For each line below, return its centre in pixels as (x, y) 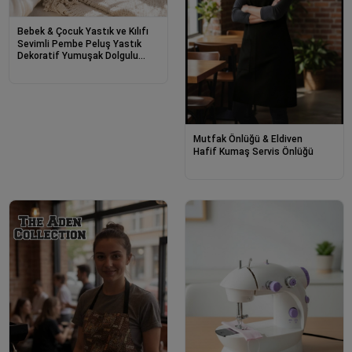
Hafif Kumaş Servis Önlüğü (253, 151)
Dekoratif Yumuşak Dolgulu (77, 56)
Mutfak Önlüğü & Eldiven (247, 139)
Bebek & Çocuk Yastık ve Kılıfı (82, 32)
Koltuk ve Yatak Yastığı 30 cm (83, 68)
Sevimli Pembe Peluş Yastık (79, 44)
